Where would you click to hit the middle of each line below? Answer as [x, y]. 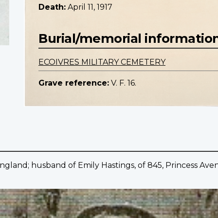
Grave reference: [74, 83]
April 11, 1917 [90, 7]
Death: [52, 7]
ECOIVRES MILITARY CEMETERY [102, 62]
